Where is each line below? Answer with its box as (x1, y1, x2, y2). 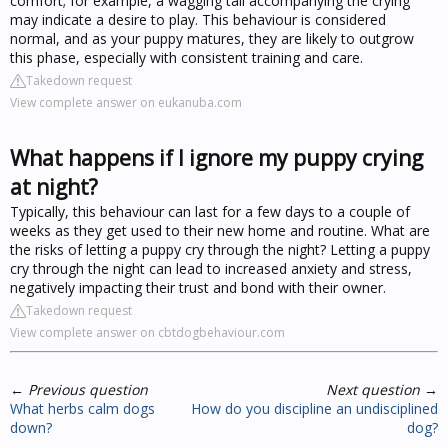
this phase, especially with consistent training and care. (10, 47, 363, 67)
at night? (10, 172, 98, 201)
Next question (326, 379, 420, 399)
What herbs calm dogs (10, 398, 155, 418)
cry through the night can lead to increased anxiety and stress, (10, 258, 412, 278)
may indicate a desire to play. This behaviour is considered (10, 9, 386, 29)
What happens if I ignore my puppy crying (10, 143, 423, 172)
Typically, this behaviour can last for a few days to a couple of (10, 201, 410, 221)
